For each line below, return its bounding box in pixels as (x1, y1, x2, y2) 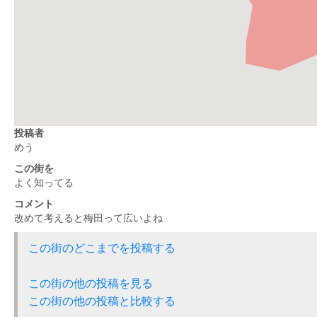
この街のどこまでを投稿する (28, 240, 175, 255)
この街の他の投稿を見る (28, 275, 153, 291)
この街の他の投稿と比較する (28, 293, 175, 309)
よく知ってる (14, 175, 74, 189)
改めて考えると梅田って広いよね (14, 211, 163, 224)
